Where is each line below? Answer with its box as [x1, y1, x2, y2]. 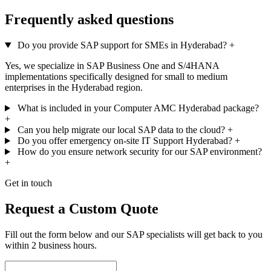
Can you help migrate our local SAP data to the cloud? [17, 125, 225, 135]
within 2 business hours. [5, 240, 97, 250]
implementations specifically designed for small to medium [5, 71, 227, 82]
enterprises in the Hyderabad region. [5, 82, 143, 93]
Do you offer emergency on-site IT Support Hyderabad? [17, 135, 232, 146]
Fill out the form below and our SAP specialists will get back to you [5, 229, 263, 240]
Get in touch [5, 178, 52, 189]
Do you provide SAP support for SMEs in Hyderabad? [17, 40, 227, 51]
